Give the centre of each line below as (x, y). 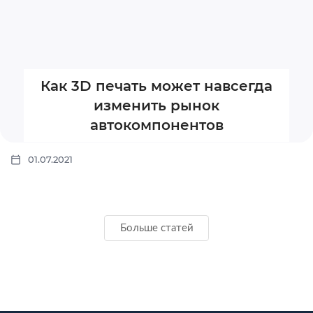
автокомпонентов (156, 125)
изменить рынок (156, 106)
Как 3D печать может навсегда (156, 86)
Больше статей (156, 228)
